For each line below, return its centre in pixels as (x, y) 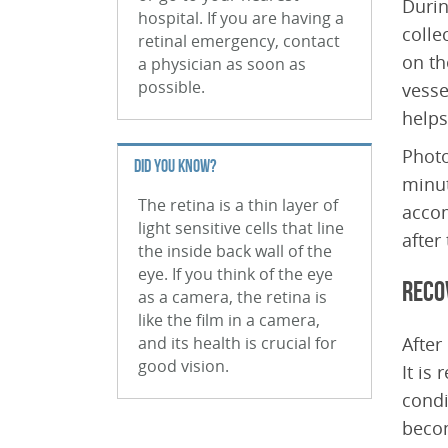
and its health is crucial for (237, 343)
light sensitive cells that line (241, 228)
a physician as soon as (222, 64)
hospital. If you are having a (241, 18)
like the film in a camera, (229, 320)
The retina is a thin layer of (238, 205)
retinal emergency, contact (239, 41)
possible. (171, 87)
